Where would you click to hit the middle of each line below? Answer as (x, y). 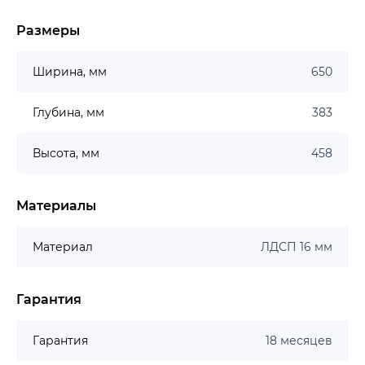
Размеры (48, 31)
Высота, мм (66, 154)
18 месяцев (299, 341)
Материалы (56, 206)
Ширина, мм (70, 72)
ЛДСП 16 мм (297, 247)
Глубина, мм (68, 113)
